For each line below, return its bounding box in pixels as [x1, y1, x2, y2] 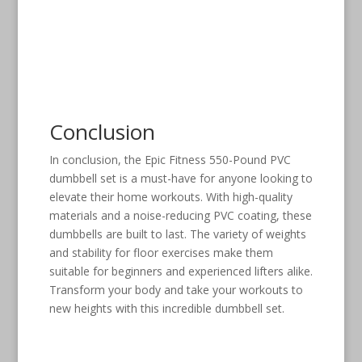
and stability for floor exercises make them [48, 244, 273, 260]
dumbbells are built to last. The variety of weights [48, 225, 306, 242]
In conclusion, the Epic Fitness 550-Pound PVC [48, 151, 291, 167]
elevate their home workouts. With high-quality [48, 188, 293, 204]
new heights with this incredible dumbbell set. [48, 300, 284, 316]
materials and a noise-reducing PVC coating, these [48, 207, 312, 223]
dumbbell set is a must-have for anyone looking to [48, 170, 313, 186]
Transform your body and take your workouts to [48, 281, 303, 297]
